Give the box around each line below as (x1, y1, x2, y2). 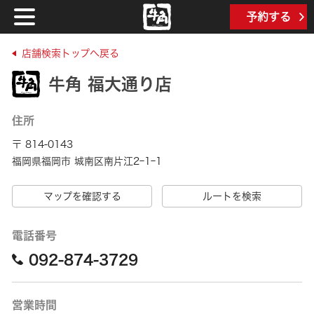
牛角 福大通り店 (48, 76, 172, 93)
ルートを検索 (202, 191, 261, 201)
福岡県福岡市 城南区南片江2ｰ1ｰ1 (12, 156, 163, 166)
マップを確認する (43, 191, 121, 201)
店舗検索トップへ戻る (22, 48, 120, 58)
